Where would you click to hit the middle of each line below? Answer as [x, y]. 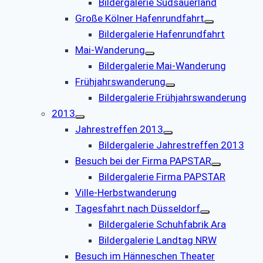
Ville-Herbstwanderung [126, 193]
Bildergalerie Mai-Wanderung [162, 66]
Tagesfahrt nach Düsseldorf [138, 209]
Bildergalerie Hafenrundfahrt [162, 34]
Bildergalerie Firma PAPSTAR [162, 177]
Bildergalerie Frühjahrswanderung [173, 98]
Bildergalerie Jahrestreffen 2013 [171, 145]
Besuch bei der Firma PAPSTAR [143, 161]
